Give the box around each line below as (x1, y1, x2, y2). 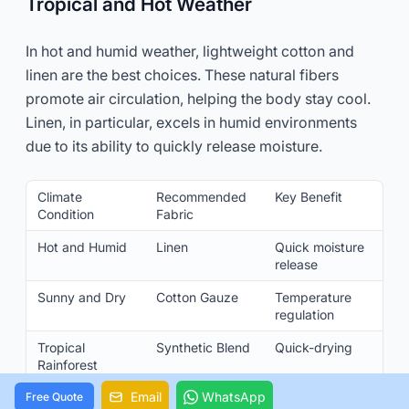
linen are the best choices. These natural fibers (26, 65, 339, 84)
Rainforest (37, 356, 98, 372)
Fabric (156, 205, 194, 222)
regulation (275, 306, 334, 322)
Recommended (156, 188, 246, 204)
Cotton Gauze (156, 288, 238, 305)
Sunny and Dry (37, 288, 126, 305)
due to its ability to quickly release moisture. (26, 136, 322, 155)
